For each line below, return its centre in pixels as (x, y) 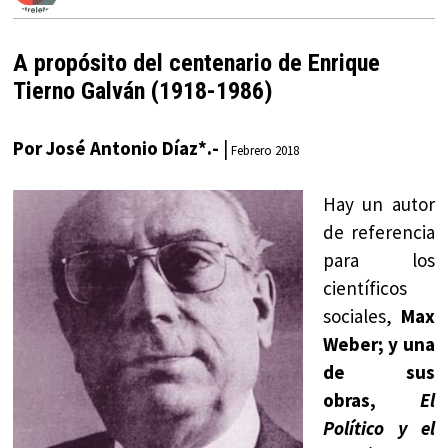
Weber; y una (379, 344)
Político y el (379, 428)
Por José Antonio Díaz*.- (118, 147)
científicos (365, 288)
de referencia (379, 232)
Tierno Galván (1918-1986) (143, 90)
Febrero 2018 (264, 150)
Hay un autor (379, 204)
